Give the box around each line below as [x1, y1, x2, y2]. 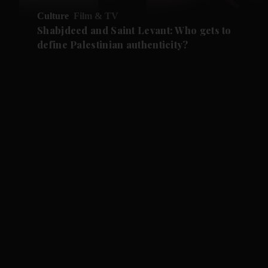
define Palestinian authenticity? [37, 38, 188, 51]
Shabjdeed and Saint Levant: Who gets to [37, 24, 232, 37]
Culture [37, 11, 69, 22]
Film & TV [74, 11, 119, 22]
